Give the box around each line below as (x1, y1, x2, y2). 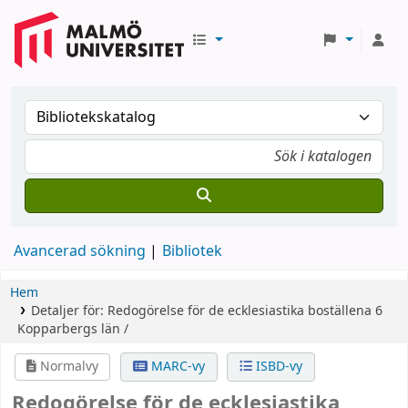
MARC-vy (147, 357, 205, 376)
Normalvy (36, 357, 99, 376)
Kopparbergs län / (17, 320, 128, 339)
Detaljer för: (30, 301, 107, 321)
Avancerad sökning (14, 240, 146, 262)
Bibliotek (162, 240, 222, 262)
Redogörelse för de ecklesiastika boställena (107, 301, 372, 321)
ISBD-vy (251, 357, 302, 376)
